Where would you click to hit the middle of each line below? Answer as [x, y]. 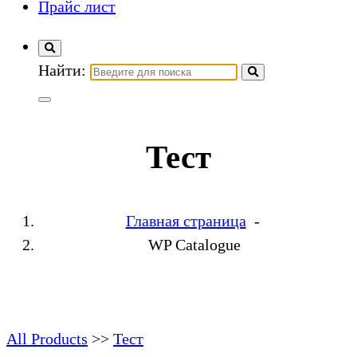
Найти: [62, 70]
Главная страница [186, 221]
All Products [47, 339]
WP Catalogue [194, 245]
